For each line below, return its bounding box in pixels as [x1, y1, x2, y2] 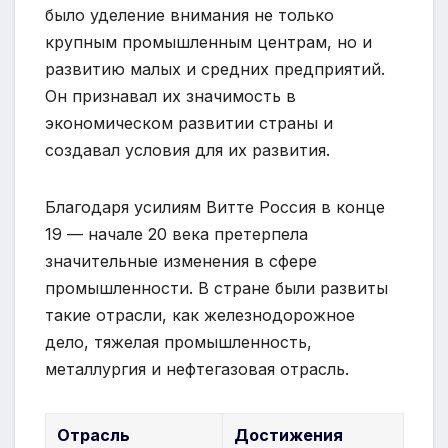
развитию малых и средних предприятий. [45, 58, 385, 79]
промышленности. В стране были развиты [45, 277, 388, 298]
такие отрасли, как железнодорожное [45, 304, 355, 325]
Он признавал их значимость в [45, 85, 296, 106]
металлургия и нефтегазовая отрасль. [45, 358, 349, 379]
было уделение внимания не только [45, 4, 334, 25]
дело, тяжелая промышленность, [45, 331, 312, 352]
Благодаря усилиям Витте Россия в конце [45, 196, 385, 217]
